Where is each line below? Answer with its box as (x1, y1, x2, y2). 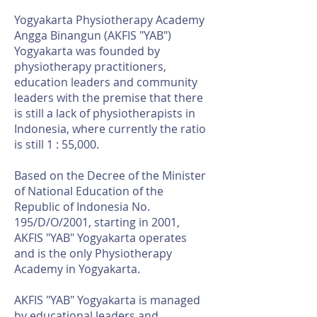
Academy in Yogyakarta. (14, 261, 140, 277)
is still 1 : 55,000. (14, 137, 99, 152)
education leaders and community (14, 74, 197, 90)
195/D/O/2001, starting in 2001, (14, 214, 180, 230)
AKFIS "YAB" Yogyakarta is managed (14, 292, 200, 308)
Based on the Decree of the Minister (14, 168, 206, 183)
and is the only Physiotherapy (14, 246, 172, 261)
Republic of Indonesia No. (14, 199, 150, 214)
